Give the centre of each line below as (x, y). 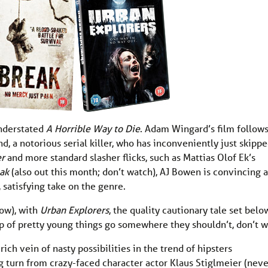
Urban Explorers (74, 210)
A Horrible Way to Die (93, 129)
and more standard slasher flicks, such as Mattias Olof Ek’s (130, 157)
